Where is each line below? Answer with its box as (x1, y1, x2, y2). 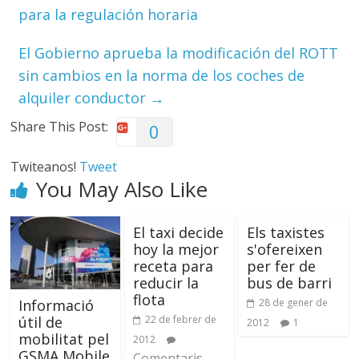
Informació (18, 296, 95, 316)
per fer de (246, 256, 316, 276)
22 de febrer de (144, 313, 216, 326)
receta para (132, 256, 213, 276)
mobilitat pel (18, 329, 110, 349)
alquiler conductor (18, 88, 151, 107)
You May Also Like (36, 175, 208, 204)
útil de (18, 313, 63, 333)
